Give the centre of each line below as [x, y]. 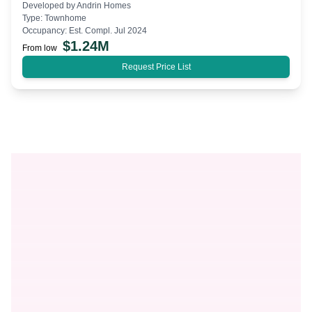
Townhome [65, 18]
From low [40, 48]
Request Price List [156, 67]
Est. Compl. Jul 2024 [108, 30]
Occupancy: [46, 30]
